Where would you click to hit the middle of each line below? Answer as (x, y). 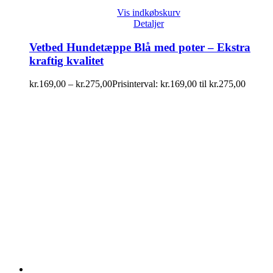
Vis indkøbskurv (149, 12)
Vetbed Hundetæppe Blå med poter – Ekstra (140, 47)
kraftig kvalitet (66, 60)
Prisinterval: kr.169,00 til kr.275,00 (179, 84)
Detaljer (149, 23)
